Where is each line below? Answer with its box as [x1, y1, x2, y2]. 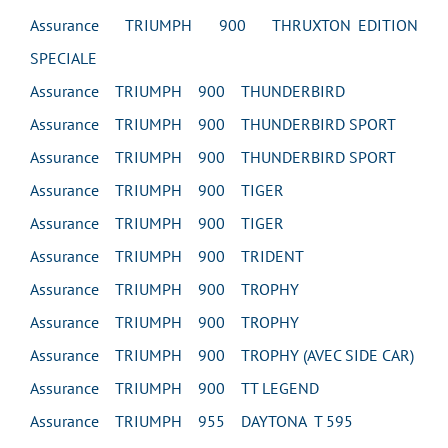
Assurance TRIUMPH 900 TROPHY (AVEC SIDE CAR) [30, 345, 414, 365]
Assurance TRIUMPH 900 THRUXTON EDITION [30, 15, 418, 35]
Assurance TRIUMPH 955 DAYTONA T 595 [30, 411, 353, 431]
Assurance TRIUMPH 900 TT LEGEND [30, 378, 319, 398]
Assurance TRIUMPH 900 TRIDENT [30, 246, 304, 266]
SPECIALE [30, 48, 97, 68]
